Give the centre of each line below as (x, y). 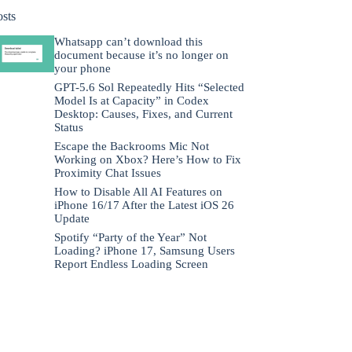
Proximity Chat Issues (107, 172)
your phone (82, 68)
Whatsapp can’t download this (128, 41)
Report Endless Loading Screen (131, 264)
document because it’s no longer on (141, 55)
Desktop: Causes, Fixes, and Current (143, 114)
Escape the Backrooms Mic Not (131, 146)
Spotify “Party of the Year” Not (130, 237)
